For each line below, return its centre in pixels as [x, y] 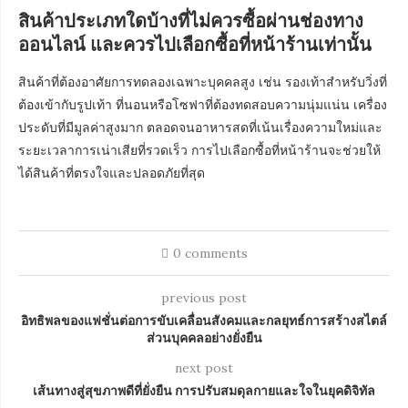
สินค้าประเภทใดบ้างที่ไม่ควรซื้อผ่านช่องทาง [191, 20]
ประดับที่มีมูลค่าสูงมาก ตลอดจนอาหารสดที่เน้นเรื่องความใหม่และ [200, 127]
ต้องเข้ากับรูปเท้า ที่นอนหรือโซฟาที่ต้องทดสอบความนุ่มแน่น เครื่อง [203, 105]
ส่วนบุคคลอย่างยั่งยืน [204, 337]
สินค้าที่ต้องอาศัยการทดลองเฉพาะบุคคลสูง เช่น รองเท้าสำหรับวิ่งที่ [203, 82]
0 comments [210, 253]
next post [204, 368]
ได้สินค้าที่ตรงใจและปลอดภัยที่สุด [112, 173]
